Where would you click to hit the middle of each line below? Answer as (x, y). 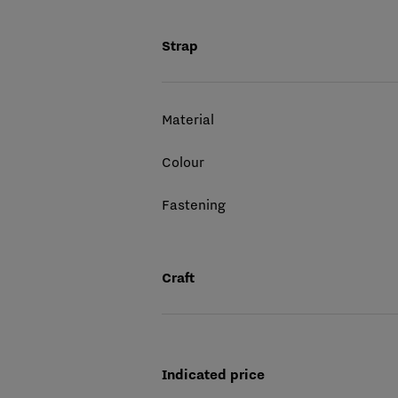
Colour (183, 162)
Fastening (194, 204)
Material (188, 119)
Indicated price (213, 374)
